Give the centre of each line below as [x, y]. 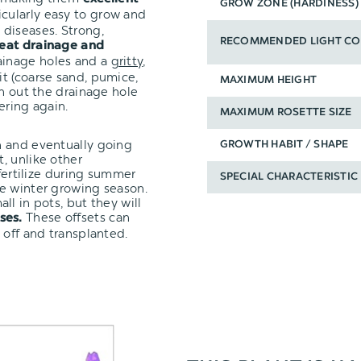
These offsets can [76, 217]
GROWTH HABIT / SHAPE [284, 145]
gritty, [128, 61]
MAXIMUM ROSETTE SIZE [286, 113]
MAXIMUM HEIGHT [268, 81]
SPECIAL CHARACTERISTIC [289, 177]
